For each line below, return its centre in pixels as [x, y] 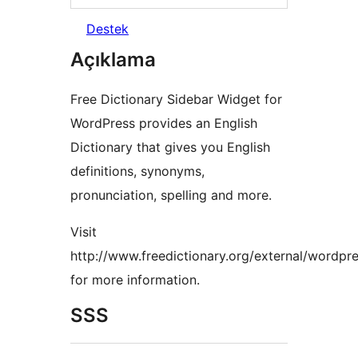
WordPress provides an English [164, 123]
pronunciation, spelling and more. [171, 195]
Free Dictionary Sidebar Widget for [176, 99]
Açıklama [113, 60]
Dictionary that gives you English [170, 147]
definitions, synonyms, [137, 171]
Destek [107, 29]
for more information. [135, 280]
